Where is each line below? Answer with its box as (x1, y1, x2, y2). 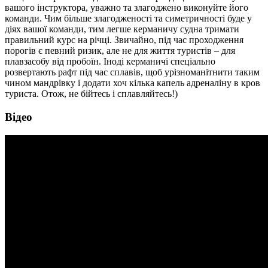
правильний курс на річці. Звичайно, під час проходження (5, 35, 243, 45)
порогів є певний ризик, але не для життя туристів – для (5, 45, 235, 56)
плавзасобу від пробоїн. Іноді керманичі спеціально (5, 56, 215, 67)
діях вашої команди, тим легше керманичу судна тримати (5, 24, 239, 35)
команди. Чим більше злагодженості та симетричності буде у (5, 13, 252, 24)
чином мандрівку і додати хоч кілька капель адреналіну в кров (5, 78, 260, 89)
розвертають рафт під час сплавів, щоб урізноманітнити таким (5, 67, 260, 78)
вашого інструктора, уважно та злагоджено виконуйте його (5, 2, 248, 13)
